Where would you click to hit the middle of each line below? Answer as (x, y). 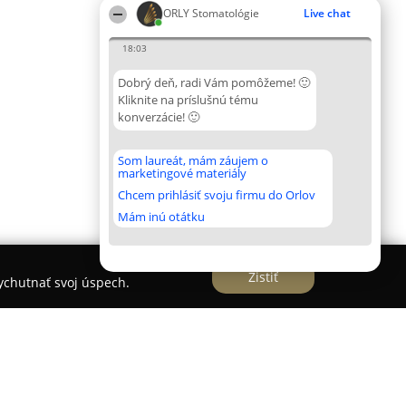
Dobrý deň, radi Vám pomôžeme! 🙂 (214, 82)
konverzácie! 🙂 (159, 117)
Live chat (327, 13)
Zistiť (263, 276)
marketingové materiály (182, 173)
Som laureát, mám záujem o (193, 160)
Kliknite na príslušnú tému (188, 100)
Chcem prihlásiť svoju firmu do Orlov (217, 195)
